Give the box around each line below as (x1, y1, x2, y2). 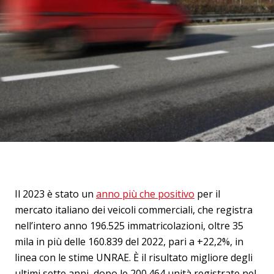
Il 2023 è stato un (15, 187, 96, 201)
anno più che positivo (96, 187, 194, 201)
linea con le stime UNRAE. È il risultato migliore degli (15, 251, 253, 264)
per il (194, 187, 220, 201)
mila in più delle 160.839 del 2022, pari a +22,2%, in (15, 235, 243, 248)
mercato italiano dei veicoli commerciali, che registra (15, 203, 253, 217)
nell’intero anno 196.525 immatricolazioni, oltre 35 (15, 219, 243, 232)
